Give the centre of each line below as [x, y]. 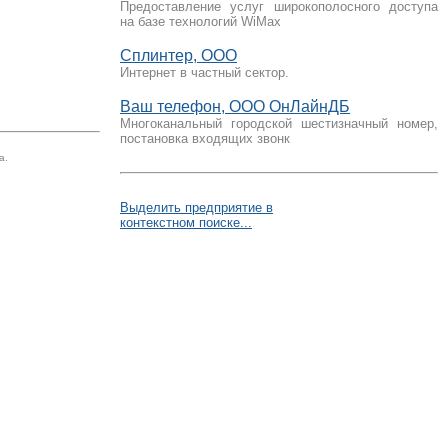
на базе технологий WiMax [200, 21]
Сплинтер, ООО [178, 55]
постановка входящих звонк [205, 138]
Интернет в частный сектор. [204, 72]
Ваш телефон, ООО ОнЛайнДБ [235, 106]
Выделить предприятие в [196, 207]
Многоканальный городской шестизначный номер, [279, 123]
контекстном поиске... [186, 222]
